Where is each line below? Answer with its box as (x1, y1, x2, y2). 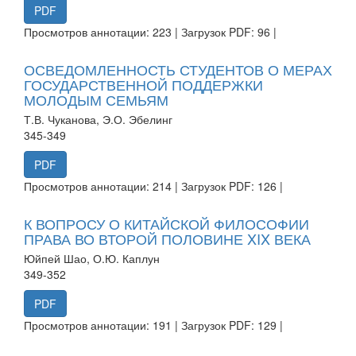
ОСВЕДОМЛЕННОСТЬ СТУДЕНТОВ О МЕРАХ (24, 58, 332, 79)
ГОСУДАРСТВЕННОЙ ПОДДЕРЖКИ (24, 73, 263, 95)
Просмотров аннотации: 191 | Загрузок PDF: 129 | (24, 316, 283, 333)
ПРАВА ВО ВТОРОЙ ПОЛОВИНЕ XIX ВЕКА (24, 227, 311, 249)
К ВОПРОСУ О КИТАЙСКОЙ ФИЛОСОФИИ (24, 212, 309, 234)
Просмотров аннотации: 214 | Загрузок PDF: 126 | (24, 177, 283, 194)
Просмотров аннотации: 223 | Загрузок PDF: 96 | (24, 23, 277, 40)
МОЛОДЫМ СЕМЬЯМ (24, 88, 168, 110)
